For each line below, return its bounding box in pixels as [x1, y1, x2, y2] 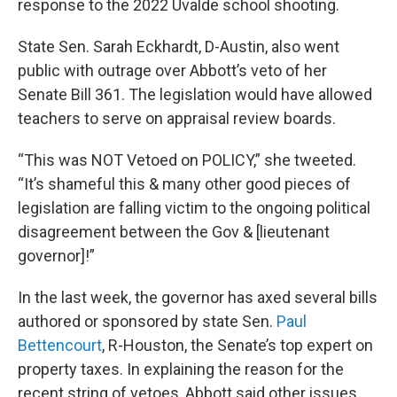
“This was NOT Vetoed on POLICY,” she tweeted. [18, 150, 356, 169]
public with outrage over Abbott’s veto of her [18, 60, 327, 80]
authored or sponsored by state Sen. [18, 311, 276, 331]
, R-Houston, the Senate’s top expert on [102, 335, 373, 354]
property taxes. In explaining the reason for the [18, 359, 344, 378]
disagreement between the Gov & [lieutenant [18, 222, 330, 241]
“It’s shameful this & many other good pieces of [18, 174, 351, 193]
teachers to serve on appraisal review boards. [18, 108, 336, 128]
